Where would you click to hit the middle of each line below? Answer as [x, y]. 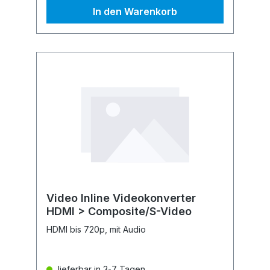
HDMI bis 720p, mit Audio [96, 229]
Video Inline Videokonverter [121, 198]
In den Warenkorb [135, 11]
